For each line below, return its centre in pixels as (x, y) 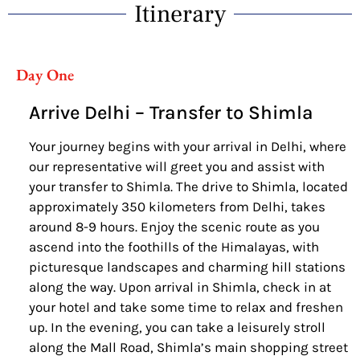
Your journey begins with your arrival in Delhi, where (187, 146)
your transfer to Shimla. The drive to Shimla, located (188, 186)
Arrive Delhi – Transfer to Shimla (171, 112)
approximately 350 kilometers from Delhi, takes (177, 206)
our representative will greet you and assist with (176, 166)
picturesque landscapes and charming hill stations (187, 266)
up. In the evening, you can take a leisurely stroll (177, 327)
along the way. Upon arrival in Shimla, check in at (180, 286)
